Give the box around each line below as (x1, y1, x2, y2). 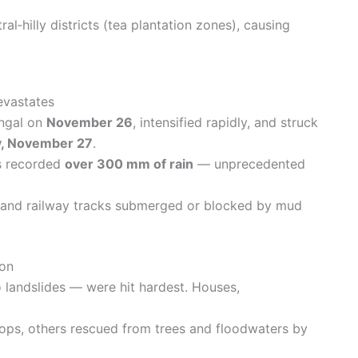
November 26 (46, 113, 133, 130)
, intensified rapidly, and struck (133, 113, 318, 130)
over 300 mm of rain (65, 155, 193, 172)
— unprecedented (193, 155, 305, 172)
